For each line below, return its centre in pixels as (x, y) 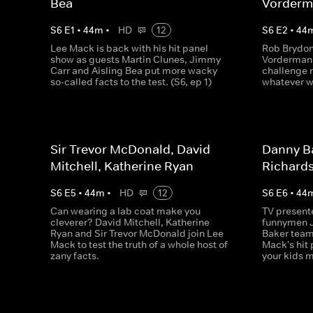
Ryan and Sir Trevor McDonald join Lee (137, 233)
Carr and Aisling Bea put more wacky (134, 71)
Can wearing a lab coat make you (125, 211)
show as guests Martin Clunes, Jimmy (136, 59)
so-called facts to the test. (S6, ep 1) (131, 82)
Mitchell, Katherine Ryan (122, 166)
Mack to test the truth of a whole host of (139, 245)
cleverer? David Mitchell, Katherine (130, 222)
